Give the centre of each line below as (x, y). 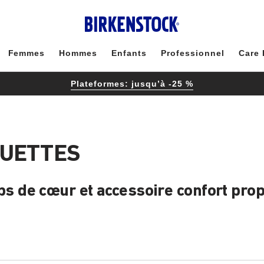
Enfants (129, 53)
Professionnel (193, 53)
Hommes (78, 53)
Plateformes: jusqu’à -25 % (132, 83)
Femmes (27, 53)
